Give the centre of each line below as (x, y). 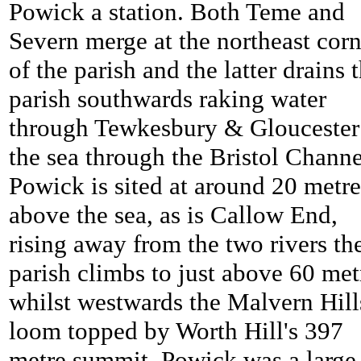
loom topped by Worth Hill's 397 (176, 331)
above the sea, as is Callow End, (173, 215)
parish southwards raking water (168, 99)
